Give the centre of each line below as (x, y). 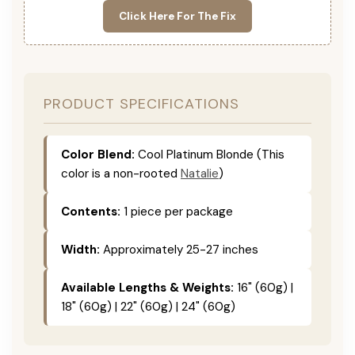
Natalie (200, 173)
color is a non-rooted (121, 173)
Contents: (91, 211)
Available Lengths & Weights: (147, 287)
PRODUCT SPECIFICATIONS (141, 103)
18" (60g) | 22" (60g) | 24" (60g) (148, 306)
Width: (80, 249)
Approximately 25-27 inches (179, 249)
